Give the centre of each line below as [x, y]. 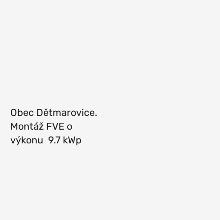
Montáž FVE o [42, 126]
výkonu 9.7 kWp [46, 140]
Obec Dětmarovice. [54, 112]
